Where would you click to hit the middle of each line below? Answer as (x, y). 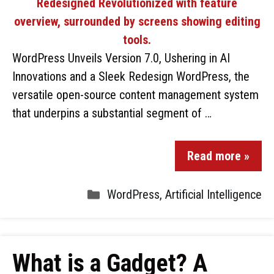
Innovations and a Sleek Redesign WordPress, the (131, 76)
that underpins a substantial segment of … (112, 113)
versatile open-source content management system (135, 95)
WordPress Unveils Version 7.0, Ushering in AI (121, 58)
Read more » (218, 156)
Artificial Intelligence (213, 194)
